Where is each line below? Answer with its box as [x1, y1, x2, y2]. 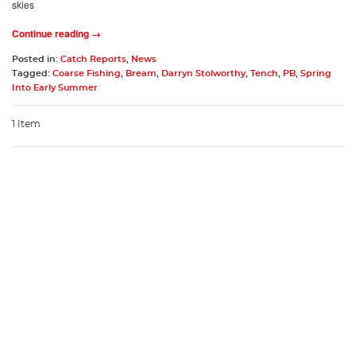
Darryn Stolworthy [161, 69, 246, 79]
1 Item [12, 119, 41, 130]
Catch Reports [60, 55, 126, 64]
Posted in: [12, 55, 60, 64]
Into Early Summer [12, 83, 98, 93]
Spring [300, 69, 331, 79]
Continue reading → [12, 26, 101, 41]
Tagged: [12, 69, 52, 79]
